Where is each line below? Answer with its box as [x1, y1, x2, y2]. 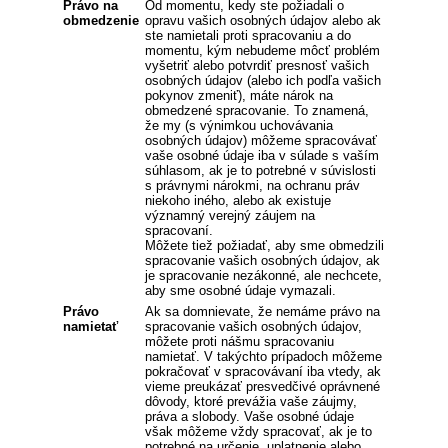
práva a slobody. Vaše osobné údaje [145, 408, 354, 424]
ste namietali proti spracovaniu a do [145, 27, 351, 43]
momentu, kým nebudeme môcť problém [145, 42, 380, 58]
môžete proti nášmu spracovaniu [145, 333, 334, 349]
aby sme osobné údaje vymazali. [145, 282, 336, 298]
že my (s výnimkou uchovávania [145, 117, 333, 133]
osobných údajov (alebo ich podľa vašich [145, 72, 381, 88]
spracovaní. [145, 222, 213, 238]
